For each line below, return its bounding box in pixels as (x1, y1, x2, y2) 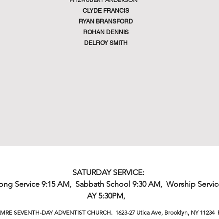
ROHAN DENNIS (83, 29, 129, 36)
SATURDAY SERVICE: (72, 168, 144, 177)
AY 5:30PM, (87, 191, 129, 200)
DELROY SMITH (84, 40, 128, 46)
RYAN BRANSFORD (78, 18, 133, 25)
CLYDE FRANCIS (82, 7, 129, 14)
